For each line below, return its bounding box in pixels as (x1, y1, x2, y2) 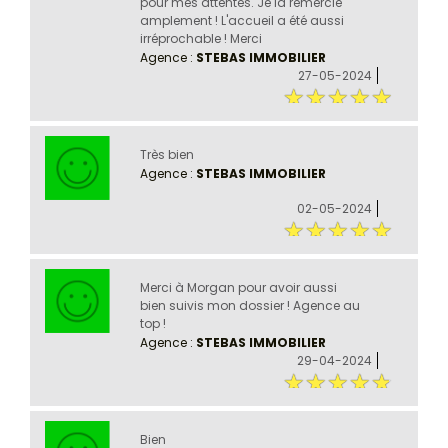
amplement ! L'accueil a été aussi (139, 11, 344, 29)
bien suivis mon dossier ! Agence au (139, 296, 360, 314)
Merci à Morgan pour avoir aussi (139, 278, 337, 296)
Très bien (139, 145, 194, 163)
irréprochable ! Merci (139, 29, 262, 47)
